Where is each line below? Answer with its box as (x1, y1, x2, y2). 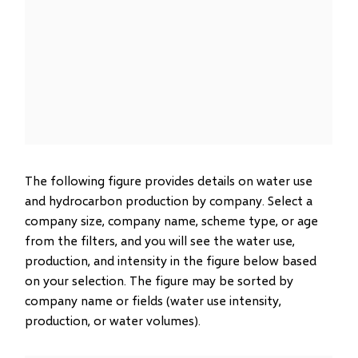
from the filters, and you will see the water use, (25, 233, 296, 248)
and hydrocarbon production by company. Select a (25, 193, 313, 208)
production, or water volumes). (25, 312, 201, 328)
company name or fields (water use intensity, (25, 292, 282, 308)
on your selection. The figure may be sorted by (25, 272, 294, 288)
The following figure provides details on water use (25, 173, 313, 188)
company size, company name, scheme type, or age (25, 213, 319, 228)
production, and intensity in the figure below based (25, 253, 317, 268)
